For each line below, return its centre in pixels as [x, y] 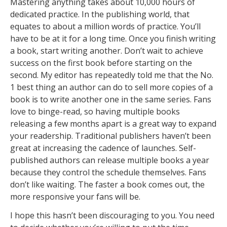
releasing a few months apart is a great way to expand [113, 124]
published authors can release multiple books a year [110, 160]
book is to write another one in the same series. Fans [111, 100]
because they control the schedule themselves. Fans [108, 173]
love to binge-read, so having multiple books [95, 112]
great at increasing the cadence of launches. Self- [103, 148]
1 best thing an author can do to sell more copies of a [111, 87]
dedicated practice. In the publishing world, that [100, 14]
